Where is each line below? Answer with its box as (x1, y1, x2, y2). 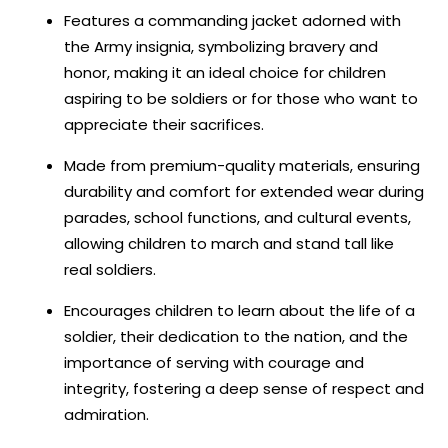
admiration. (64, 403, 149, 425)
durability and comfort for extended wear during (64, 180, 424, 202)
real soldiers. (64, 258, 156, 280)
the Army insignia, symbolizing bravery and (64, 35, 378, 57)
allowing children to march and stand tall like (64, 232, 394, 254)
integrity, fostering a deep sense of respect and (64, 377, 424, 399)
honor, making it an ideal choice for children (64, 61, 386, 83)
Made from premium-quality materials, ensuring (64, 154, 420, 176)
